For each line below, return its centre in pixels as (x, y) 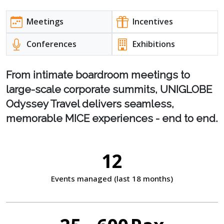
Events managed (82, 178)
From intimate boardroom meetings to (98, 75)
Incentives (153, 22)
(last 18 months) (143, 178)
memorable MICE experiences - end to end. (112, 118)
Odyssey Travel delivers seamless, (90, 104)
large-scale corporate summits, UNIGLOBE (109, 89)
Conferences (51, 44)
